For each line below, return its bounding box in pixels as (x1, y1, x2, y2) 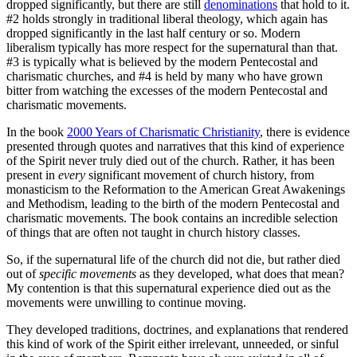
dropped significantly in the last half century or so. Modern (6, 25, 300, 40)
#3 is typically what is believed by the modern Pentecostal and (6, 54, 318, 69)
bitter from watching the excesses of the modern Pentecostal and (6, 83, 328, 97)
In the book (6, 124, 67, 139)
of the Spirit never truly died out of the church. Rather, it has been (6, 153, 335, 167)
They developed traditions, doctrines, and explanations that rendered (6, 322, 348, 336)
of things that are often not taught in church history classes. (6, 225, 300, 239)
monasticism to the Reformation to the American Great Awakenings (6, 182, 345, 196)
